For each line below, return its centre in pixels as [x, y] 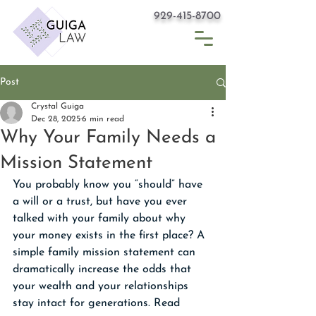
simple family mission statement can [106, 253]
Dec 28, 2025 [56, 119]
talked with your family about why [101, 219]
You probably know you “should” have [109, 185]
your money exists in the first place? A [110, 236]
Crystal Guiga [57, 107]
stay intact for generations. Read [98, 303]
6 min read [103, 119]
